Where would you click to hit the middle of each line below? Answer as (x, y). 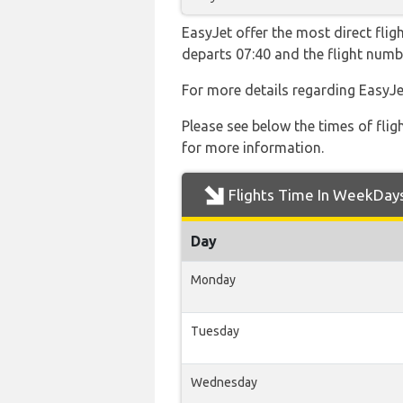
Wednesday (224, 382)
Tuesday (215, 331)
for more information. (253, 148)
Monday (213, 280)
